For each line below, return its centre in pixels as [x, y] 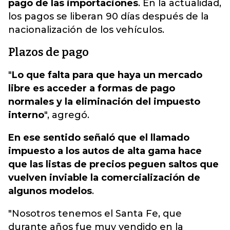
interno [26, 115]
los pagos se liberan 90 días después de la [109, 16]
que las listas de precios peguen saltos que [113, 164]
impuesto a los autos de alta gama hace [105, 151]
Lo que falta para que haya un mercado [107, 75]
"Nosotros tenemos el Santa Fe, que [95, 214]
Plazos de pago [49, 52]
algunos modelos [50, 191]
